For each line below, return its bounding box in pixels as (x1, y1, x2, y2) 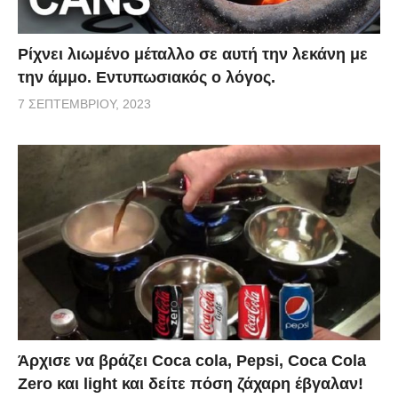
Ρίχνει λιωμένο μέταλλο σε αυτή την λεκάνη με (18, 44, 368, 63)
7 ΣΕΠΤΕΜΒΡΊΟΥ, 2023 (18, 96, 151, 111)
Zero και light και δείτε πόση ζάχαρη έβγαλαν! (18, 375, 363, 394)
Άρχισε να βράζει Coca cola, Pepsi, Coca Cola (18, 352, 366, 370)
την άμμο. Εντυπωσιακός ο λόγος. (18, 68, 275, 86)
